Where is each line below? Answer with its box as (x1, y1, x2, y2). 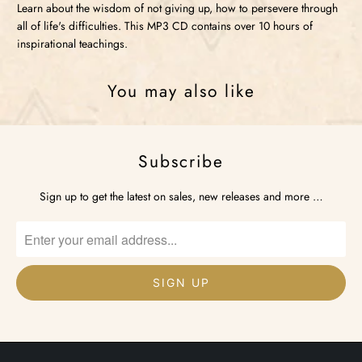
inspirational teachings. (17, 36, 128, 53)
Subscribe (138, 149, 224, 175)
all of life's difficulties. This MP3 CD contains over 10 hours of (17, 18, 314, 35)
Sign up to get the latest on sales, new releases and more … (39, 188, 323, 205)
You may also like (107, 78, 255, 103)
